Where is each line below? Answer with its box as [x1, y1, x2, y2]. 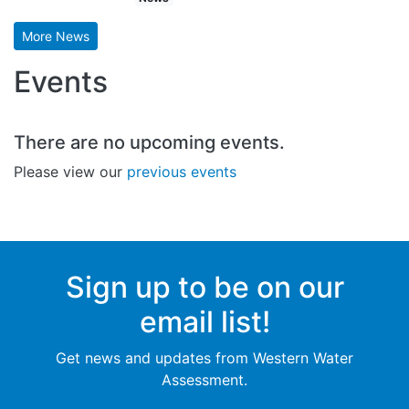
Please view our [14, 162, 127, 181]
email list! [139, 303, 270, 340]
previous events [127, 162, 236, 181]
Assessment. [162, 370, 247, 389]
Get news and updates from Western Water [56, 348, 353, 367]
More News [22, 27, 89, 44]
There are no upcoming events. [14, 131, 285, 153]
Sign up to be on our [65, 268, 344, 305]
